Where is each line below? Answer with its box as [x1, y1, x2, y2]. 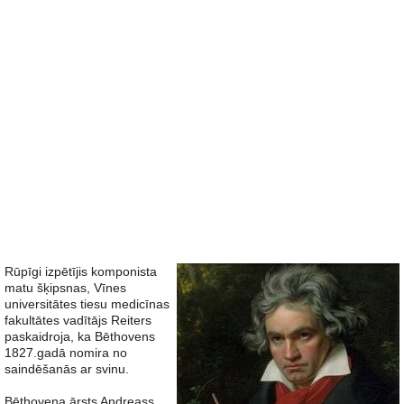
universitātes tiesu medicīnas [5, 297, 170, 311]
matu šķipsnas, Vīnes [5, 280, 126, 295]
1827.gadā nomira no [5, 345, 127, 360]
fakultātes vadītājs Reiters [5, 313, 151, 327]
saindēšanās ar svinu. [5, 362, 129, 376]
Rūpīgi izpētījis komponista [5, 264, 157, 279]
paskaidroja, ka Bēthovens [5, 329, 155, 344]
